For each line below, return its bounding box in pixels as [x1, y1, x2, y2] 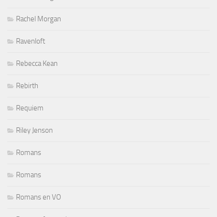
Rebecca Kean [16, 59, 58, 68]
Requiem [16, 103, 44, 112]
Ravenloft [16, 36, 45, 46]
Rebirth [16, 81, 38, 90]
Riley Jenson [16, 125, 53, 135]
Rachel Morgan [16, 14, 61, 23]
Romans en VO [16, 192, 61, 201]
